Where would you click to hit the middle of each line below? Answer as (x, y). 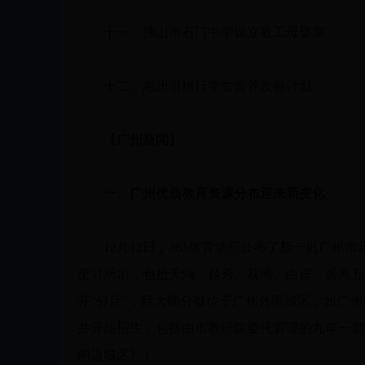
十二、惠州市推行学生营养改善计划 (195, 86)
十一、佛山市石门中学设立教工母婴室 (201, 32)
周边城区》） (117, 355)
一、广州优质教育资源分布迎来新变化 (214, 193)
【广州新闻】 (143, 140)
